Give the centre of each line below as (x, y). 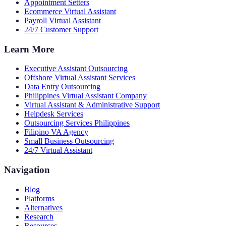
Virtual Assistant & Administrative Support (92, 105)
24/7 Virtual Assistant (58, 150)
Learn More (29, 49)
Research (39, 216)
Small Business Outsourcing (69, 141)
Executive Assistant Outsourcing (76, 69)
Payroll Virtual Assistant (63, 21)
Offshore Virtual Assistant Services (80, 78)
